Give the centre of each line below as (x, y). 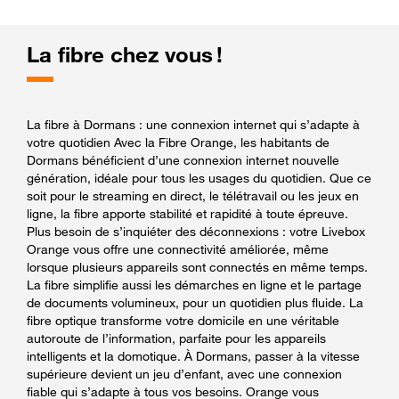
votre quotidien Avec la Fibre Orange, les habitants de (178, 142)
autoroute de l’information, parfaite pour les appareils (176, 338)
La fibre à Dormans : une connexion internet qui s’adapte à (193, 124)
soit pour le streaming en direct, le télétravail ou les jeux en (193, 195)
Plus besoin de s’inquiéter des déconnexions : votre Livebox (196, 231)
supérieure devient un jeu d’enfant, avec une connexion (184, 373)
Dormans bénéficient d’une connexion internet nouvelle (183, 159)
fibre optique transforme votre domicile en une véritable (183, 320)
